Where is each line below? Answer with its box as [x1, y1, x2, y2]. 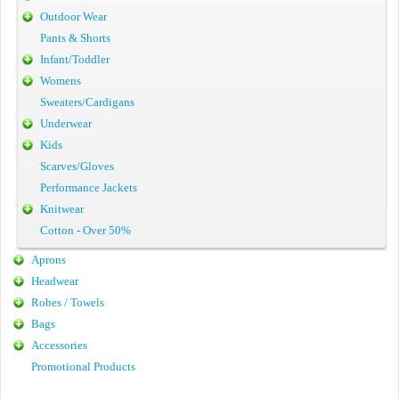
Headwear [31, 274, 78, 288]
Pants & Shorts [40, 31, 110, 45]
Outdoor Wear [40, 10, 107, 23]
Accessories [31, 338, 87, 352]
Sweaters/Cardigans [40, 95, 134, 109]
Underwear [40, 117, 92, 130]
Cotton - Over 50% [40, 224, 131, 237]
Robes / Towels [31, 296, 104, 309]
